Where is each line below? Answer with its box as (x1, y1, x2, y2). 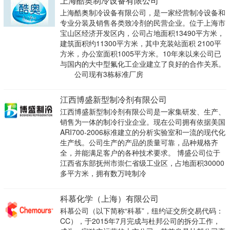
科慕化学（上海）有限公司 (60, 193, 159, 205)
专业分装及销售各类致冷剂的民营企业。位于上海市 (60, 17, 225, 28)
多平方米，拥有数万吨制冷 (60, 168, 146, 179)
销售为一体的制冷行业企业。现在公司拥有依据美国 (60, 117, 225, 127)
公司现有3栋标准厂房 (60, 69, 143, 80)
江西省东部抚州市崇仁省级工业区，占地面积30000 (60, 158, 224, 168)
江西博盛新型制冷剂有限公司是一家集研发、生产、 (60, 106, 225, 117)
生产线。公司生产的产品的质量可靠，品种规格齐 (60, 137, 218, 148)
